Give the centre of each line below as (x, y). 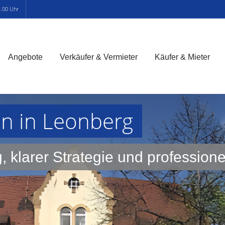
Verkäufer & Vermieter (98, 57)
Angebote (25, 57)
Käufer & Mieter (182, 57)
